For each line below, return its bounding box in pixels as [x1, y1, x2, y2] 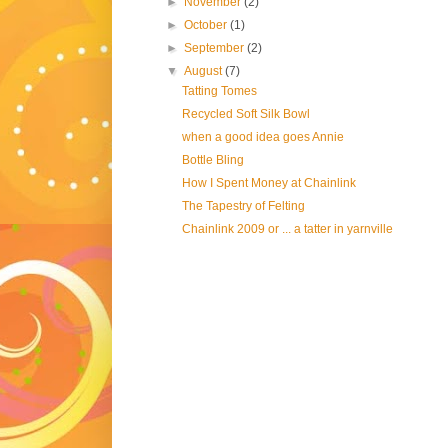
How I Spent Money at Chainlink [181, 176, 356, 191]
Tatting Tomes [181, 84, 257, 99]
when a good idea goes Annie [181, 130, 344, 145]
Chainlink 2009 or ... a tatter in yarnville [181, 222, 393, 237]
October [184, 18, 231, 33]
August [184, 64, 226, 79]
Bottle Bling [181, 153, 244, 168]
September [184, 41, 248, 56]
